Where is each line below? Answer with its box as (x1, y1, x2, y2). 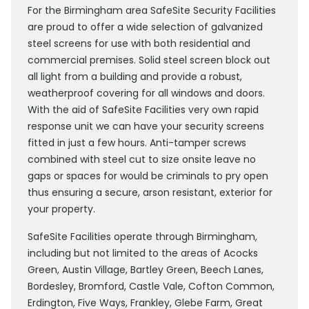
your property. (28, 202, 95, 216)
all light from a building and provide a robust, (28, 70, 242, 83)
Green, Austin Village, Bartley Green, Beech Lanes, (28, 263, 263, 277)
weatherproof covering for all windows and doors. (28, 86, 265, 100)
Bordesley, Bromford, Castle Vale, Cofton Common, (28, 279, 275, 293)
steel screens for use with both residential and (28, 37, 250, 50)
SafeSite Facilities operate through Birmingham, (28, 230, 257, 243)
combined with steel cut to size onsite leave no (28, 152, 256, 166)
